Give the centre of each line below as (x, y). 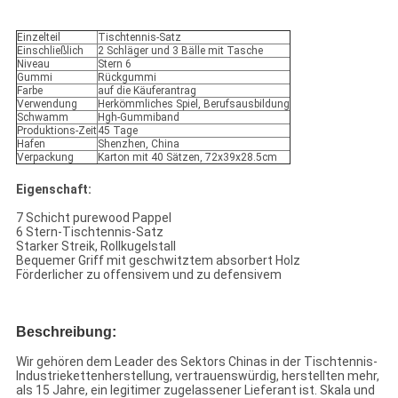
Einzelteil (38, 38)
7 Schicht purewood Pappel (93, 218)
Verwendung (47, 104)
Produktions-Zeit (56, 131)
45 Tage (117, 131)
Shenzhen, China (138, 144)
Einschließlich (50, 51)
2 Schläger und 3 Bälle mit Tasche (180, 51)
